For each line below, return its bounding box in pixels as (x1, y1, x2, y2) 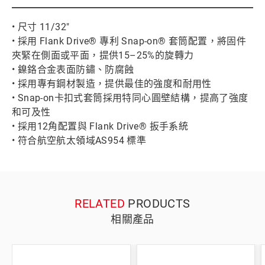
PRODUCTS (125, 196, 190, 211)
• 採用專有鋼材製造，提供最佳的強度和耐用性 (12, 78, 212, 90)
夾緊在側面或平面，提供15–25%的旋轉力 (12, 50, 194, 62)
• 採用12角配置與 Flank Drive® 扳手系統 (12, 121, 189, 132)
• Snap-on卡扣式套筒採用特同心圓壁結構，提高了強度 (12, 92, 248, 104)
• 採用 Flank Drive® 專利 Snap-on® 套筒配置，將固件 (12, 35, 247, 47)
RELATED (75, 196, 125, 211)
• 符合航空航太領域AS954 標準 (12, 135, 147, 147)
